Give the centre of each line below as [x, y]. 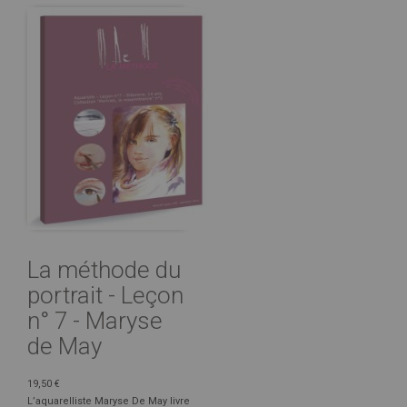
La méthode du [104, 269]
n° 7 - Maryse [95, 320]
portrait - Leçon [105, 295]
